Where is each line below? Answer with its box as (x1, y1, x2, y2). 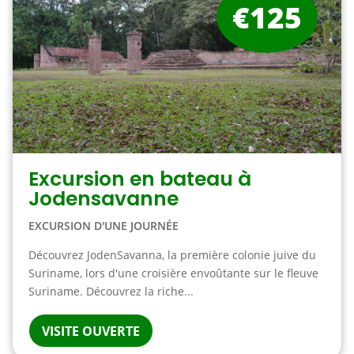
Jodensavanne (28, 185, 179, 213)
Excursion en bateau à (28, 165, 251, 193)
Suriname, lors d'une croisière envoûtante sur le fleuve (28, 265, 318, 281)
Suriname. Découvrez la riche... (28, 284, 194, 299)
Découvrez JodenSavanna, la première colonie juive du (28, 247, 316, 262)
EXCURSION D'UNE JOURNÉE (28, 218, 179, 233)
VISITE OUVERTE (41, 322, 140, 340)
